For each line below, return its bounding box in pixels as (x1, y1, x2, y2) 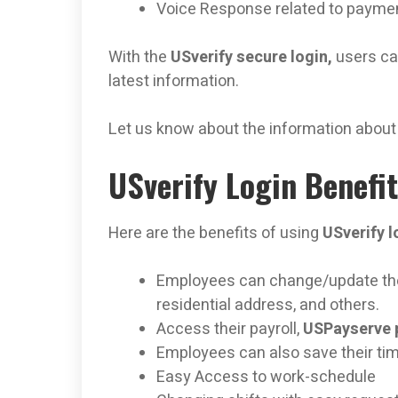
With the (108, 45, 171, 70)
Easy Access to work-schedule (156, 365, 376, 390)
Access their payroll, (156, 317, 303, 342)
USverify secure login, (171, 45, 336, 70)
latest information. (108, 69, 239, 94)
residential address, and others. (156, 293, 379, 318)
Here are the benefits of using (108, 221, 322, 246)
